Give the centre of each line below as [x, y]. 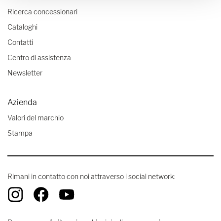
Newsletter [25, 73]
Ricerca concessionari [42, 11]
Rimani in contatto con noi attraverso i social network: [92, 176]
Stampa [20, 133]
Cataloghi [22, 27]
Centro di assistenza [39, 57]
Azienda [22, 102]
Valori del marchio [36, 117]
